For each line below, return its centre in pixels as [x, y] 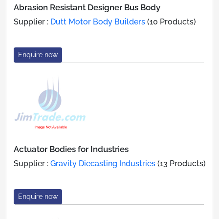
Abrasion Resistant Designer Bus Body [87, 7]
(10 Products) [171, 22]
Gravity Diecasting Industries [103, 163]
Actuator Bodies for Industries [71, 149]
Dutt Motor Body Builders [98, 22]
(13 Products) [181, 163]
